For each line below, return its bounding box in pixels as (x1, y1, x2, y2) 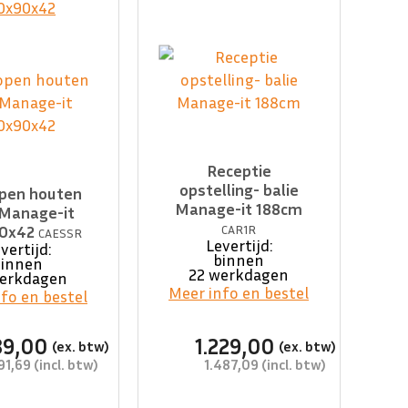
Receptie (206, 160, 271, 181)
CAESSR (38, 225, 83, 241)
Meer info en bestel (168, 282, 310, 303)
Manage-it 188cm (175, 199, 303, 219)
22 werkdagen (189, 264, 290, 285)
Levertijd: (205, 235, 272, 256)
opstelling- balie (178, 179, 299, 200)
